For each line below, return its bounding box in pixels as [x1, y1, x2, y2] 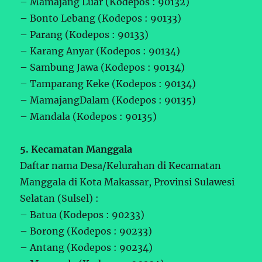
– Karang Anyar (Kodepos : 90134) [20, 44, 181, 57]
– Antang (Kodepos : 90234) [20, 241, 153, 253]
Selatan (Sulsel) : [20, 192, 99, 204]
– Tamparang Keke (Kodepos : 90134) [20, 77, 196, 89]
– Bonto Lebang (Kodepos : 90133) [20, 12, 182, 24]
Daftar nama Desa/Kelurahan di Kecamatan [20, 159, 222, 171]
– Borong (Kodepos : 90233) [20, 225, 153, 237]
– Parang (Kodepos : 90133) [20, 28, 149, 40]
